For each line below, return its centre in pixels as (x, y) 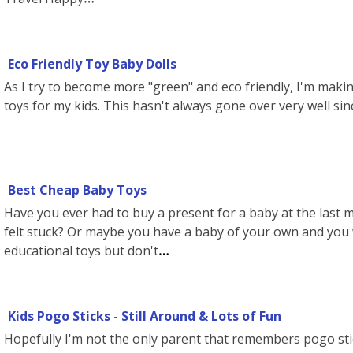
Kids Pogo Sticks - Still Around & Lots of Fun (145, 316)
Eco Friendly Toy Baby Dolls (92, 64)
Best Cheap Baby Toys (77, 190)
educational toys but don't (81, 251)
